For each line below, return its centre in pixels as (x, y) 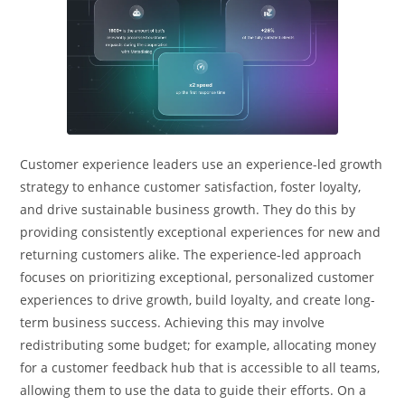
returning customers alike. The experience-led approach (191, 255)
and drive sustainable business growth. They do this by (188, 210)
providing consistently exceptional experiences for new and (201, 232)
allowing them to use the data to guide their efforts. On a (193, 391)
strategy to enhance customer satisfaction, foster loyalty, (191, 187)
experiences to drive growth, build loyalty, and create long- (198, 300)
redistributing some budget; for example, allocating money (198, 345)
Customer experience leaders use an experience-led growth (202, 165)
